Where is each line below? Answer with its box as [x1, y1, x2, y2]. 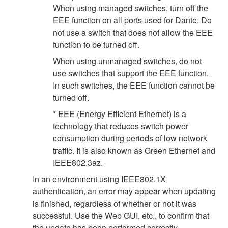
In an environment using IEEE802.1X [33, 173, 166, 185]
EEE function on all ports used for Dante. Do [53, 14, 212, 26]
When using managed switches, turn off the [53, 2, 208, 14]
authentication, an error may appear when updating [33, 185, 216, 197]
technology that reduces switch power [53, 120, 188, 132]
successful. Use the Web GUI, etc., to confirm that [33, 210, 209, 222]
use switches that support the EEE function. [53, 67, 209, 79]
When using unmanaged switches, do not [53, 55, 202, 67]
